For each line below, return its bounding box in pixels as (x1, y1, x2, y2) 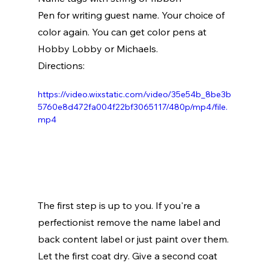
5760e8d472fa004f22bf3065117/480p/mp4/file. (37, 101, 228, 113)
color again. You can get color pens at (37, 26, 209, 38)
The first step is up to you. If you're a (37, 199, 202, 212)
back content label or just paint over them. (37, 233, 231, 246)
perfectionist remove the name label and (37, 216, 223, 229)
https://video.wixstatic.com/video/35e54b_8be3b (37, 89, 231, 100)
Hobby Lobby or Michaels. (37, 43, 158, 55)
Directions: (37, 59, 85, 72)
